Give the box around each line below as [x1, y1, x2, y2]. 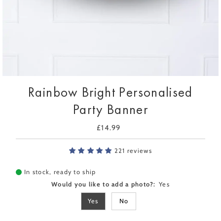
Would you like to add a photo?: [51, 181, 156, 188]
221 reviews [114, 147, 152, 155]
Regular [110, 123, 139, 133]
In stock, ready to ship [24, 168, 96, 176]
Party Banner [73, 101, 148, 118]
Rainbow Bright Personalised [28, 83, 193, 101]
